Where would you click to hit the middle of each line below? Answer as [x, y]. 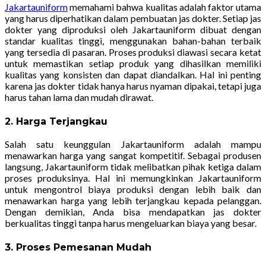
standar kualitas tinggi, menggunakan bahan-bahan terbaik [133, 40]
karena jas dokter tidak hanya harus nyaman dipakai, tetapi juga [133, 85]
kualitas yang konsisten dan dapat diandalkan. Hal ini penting [133, 74]
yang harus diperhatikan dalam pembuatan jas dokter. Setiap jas [133, 18]
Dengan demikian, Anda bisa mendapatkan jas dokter [133, 212]
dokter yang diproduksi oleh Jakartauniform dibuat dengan [133, 29]
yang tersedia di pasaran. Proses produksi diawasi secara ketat [133, 52]
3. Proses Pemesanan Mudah [78, 247]
